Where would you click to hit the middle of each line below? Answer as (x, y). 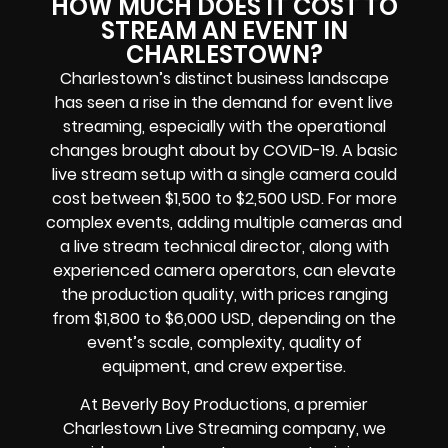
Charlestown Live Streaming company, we (224, 428)
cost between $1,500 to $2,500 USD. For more (224, 198)
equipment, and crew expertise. (224, 366)
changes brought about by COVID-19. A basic (224, 150)
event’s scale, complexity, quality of (224, 342)
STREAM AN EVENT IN (224, 30)
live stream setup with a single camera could (224, 174)
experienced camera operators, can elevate (224, 270)
